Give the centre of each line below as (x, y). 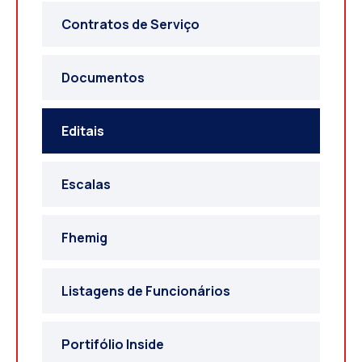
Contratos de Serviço (130, 24)
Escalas (86, 184)
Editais (83, 130)
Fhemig (84, 237)
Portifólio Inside (113, 344)
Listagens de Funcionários (146, 290)
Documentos (103, 77)
